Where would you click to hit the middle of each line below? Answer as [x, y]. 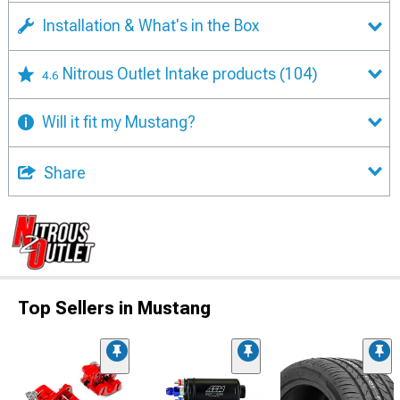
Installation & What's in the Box [150, 25]
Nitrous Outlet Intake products [171, 73]
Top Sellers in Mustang [114, 308]
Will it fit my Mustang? [119, 121]
